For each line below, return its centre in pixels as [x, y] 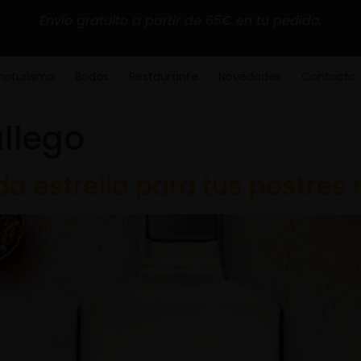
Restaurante [163, 77]
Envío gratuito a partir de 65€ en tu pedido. [180, 20]
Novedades [249, 77]
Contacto [328, 77]
